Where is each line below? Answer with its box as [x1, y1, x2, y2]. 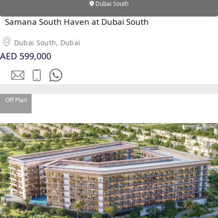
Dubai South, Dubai [14, 38, 81, 48]
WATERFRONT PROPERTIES [55, 80, 128, 89]
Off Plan [5, 96, 27, 105]
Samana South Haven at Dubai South [5, 16, 149, 28]
